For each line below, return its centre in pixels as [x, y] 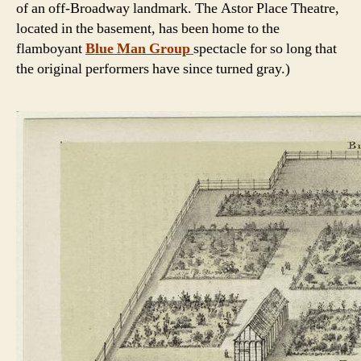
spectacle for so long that [265, 49]
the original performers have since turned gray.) [153, 69]
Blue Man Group [139, 49]
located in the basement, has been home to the [148, 29]
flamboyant [51, 49]
